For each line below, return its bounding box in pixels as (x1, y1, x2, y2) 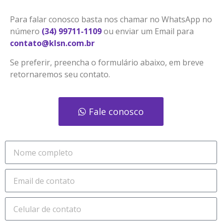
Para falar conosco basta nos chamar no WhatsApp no (10, 14, 212, 25)
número (10, 26, 42, 37)
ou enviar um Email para (102, 26, 194, 37)
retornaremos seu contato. (10, 68, 110, 80)
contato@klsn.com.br (10, 38, 95, 49)
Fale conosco (89, 106, 144, 118)
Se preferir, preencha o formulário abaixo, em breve (10, 56, 204, 68)
